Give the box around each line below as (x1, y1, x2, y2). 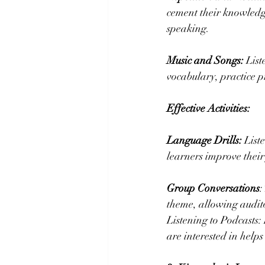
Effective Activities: (167, 102, 250, 115)
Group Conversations (167, 182, 260, 195)
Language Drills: (167, 134, 242, 147)
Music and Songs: (167, 54, 244, 67)
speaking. (167, 22, 209, 35)
